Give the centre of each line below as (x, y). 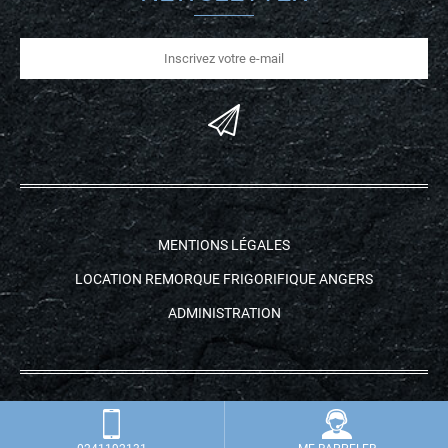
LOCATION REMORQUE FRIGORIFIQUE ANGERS (224, 278)
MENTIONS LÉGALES (224, 244)
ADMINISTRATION (224, 312)
